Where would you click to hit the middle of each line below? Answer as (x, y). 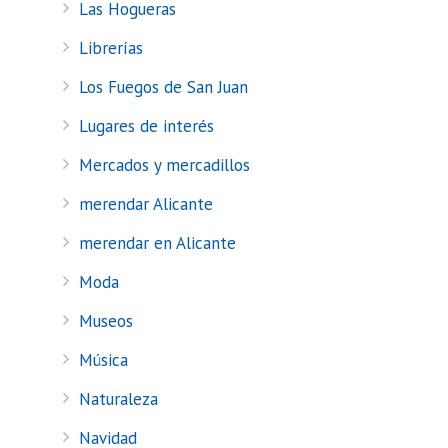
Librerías (111, 48)
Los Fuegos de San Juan (163, 87)
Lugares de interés (146, 126)
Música (103, 360)
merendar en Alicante (157, 243)
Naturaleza (118, 399)
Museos (106, 321)
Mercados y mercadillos (164, 165)
